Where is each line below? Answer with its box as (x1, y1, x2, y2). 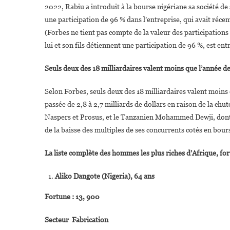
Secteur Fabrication (45, 215, 108, 224)
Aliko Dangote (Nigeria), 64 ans (55, 171, 155, 180)
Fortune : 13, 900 (45, 192, 186, 201)
